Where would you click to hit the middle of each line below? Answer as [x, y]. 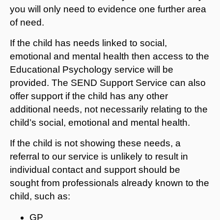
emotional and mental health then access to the [110, 56]
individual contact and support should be [95, 169]
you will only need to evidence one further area [108, 9]
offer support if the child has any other [89, 96]
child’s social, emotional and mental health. [100, 122]
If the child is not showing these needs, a [95, 143]
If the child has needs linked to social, [88, 43]
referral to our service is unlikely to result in [99, 156]
